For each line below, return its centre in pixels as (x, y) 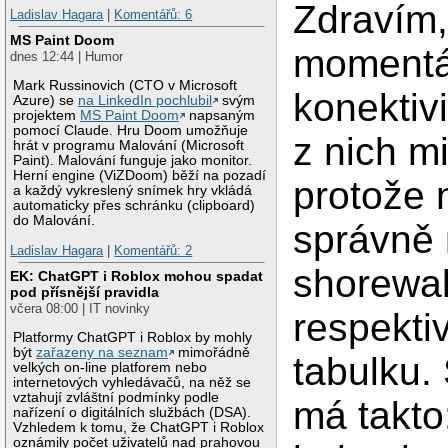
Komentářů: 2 (153, 250)
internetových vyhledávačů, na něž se (132, 383)
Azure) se (46, 101)
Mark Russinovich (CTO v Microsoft (125, 86)
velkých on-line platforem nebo (110, 368)
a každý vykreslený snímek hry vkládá (133, 191)
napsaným (220, 116)
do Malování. (54, 221)
